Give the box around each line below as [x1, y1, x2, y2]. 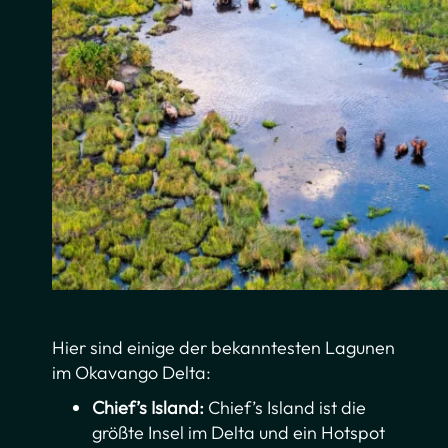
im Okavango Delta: [52, 361, 212, 385]
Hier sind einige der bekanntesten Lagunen [52, 336, 396, 360]
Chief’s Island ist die [208, 396, 367, 420]
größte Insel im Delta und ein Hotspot [92, 421, 386, 445]
